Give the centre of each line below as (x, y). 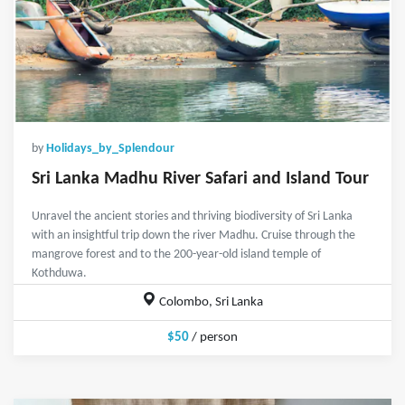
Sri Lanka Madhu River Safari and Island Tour (200, 179)
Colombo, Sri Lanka (209, 303)
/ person (213, 338)
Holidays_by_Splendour (110, 149)
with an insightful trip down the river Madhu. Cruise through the (193, 236)
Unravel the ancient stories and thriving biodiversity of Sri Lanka (192, 217)
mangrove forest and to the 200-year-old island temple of (176, 255)
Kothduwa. (59, 274)
